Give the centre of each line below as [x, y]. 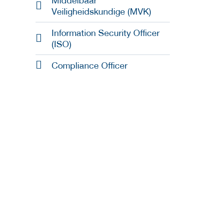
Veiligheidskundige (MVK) [101, 12]
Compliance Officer [90, 66]
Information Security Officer [106, 33]
